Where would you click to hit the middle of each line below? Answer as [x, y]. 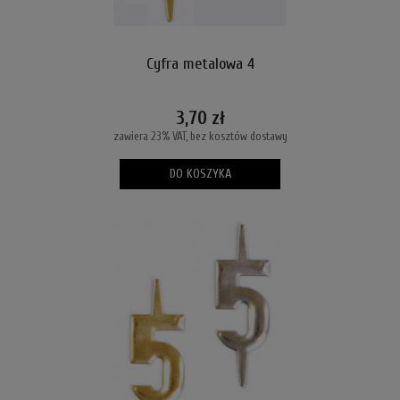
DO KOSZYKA [200, 173]
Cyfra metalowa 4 [200, 64]
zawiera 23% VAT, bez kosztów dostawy [200, 136]
